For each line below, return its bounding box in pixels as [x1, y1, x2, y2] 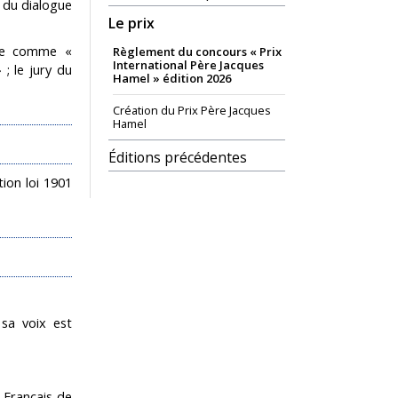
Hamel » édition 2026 [113, 70, 231, 86]
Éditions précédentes [108, 147, 247, 167]
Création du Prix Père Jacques [113, 102, 271, 118]
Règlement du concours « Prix [113, 44, 282, 60]
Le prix [108, 13, 155, 33]
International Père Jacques [113, 57, 264, 73]
